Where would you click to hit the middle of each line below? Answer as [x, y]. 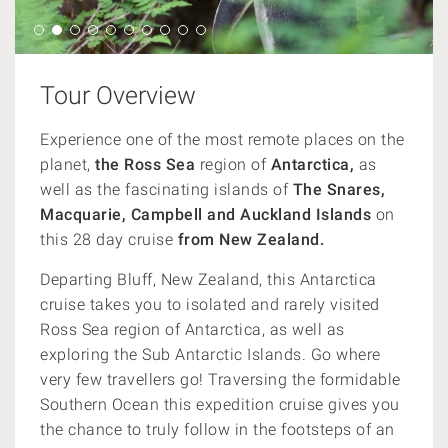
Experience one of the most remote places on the [222, 139]
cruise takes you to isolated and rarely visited [210, 304]
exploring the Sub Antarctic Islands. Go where [210, 354]
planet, [65, 164]
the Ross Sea [145, 164]
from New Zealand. [248, 239]
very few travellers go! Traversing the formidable [220, 379]
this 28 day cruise [106, 239]
